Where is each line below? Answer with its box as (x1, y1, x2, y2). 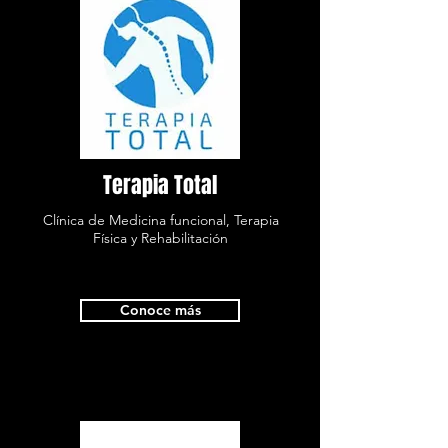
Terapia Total (103, 169, 217, 201)
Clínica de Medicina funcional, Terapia (42, 211, 279, 229)
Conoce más (119, 301, 201, 319)
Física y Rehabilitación (93, 229, 228, 247)
